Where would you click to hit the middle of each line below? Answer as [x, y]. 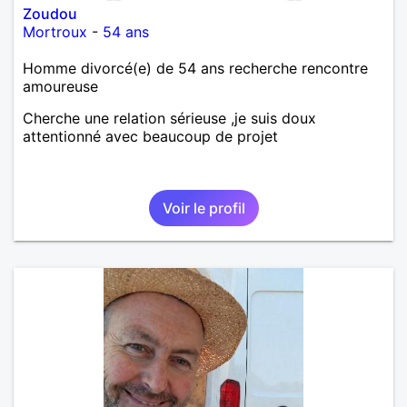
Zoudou [50, 13]
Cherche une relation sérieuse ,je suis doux [169, 118]
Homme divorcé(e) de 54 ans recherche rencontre [195, 68]
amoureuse [60, 86]
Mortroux [55, 31]
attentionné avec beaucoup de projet [150, 136]
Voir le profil [203, 208]
